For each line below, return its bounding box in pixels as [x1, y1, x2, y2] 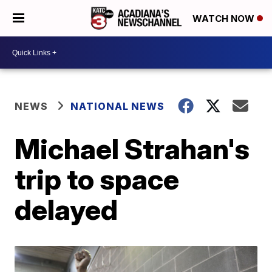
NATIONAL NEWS [70, 100, 165, 112]
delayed [15, 192, 118, 226]
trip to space [15, 162, 180, 196]
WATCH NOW [192, 13, 257, 25]
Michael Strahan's [15, 132, 250, 166]
